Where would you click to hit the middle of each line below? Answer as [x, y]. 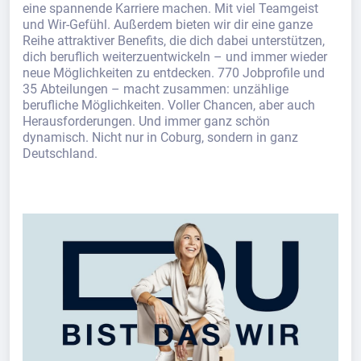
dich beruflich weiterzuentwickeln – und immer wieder [175, 56]
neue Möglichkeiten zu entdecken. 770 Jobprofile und [174, 73]
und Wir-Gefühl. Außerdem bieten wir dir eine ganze [168, 24]
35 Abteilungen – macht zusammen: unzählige [156, 89]
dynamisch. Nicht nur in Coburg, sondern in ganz [160, 137]
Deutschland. [60, 153]
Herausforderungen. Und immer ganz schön [146, 121]
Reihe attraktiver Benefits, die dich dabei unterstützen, [174, 40]
